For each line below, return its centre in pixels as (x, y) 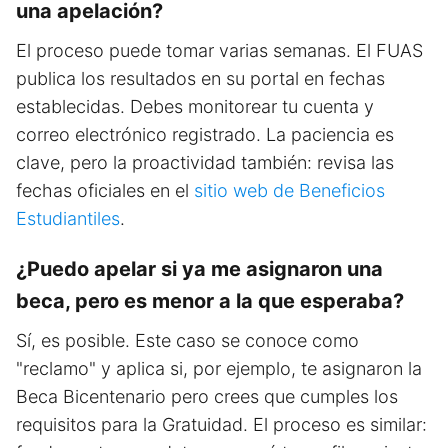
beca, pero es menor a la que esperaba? (210, 300)
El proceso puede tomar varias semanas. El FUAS (219, 50)
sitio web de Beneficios (289, 190)
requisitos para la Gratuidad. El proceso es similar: (221, 424)
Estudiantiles (68, 218)
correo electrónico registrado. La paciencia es (205, 134)
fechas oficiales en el (105, 190)
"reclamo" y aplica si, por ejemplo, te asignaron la (219, 368)
